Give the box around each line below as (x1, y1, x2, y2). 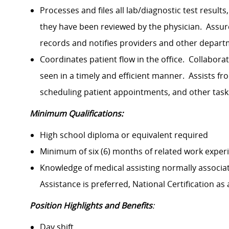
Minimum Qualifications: (30, 108, 123, 120)
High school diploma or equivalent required (40, 129, 214, 141)
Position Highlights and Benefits (30, 200, 152, 212)
